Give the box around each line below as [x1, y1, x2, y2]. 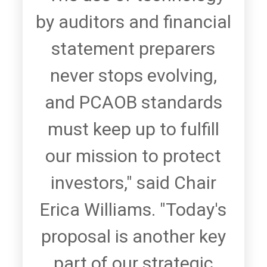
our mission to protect [45, 145, 222, 166]
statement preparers [51, 38, 216, 59]
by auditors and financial [35, 11, 231, 32]
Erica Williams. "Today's [40, 199, 227, 220]
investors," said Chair [50, 172, 216, 193]
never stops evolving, [49, 65, 217, 86]
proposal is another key [41, 226, 226, 247]
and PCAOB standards [44, 92, 222, 113]
